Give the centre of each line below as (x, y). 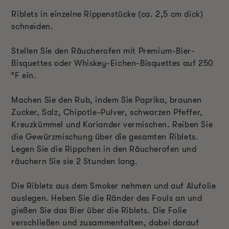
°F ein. (24, 76)
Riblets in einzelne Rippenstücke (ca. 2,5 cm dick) (107, 15)
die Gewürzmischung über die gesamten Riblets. (105, 137)
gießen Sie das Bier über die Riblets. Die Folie (99, 211)
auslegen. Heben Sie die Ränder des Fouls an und (107, 199)
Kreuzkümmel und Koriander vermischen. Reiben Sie (112, 125)
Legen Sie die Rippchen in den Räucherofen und (104, 150)
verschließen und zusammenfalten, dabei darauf (105, 223)
